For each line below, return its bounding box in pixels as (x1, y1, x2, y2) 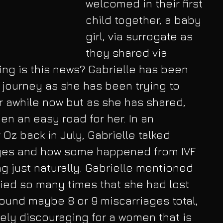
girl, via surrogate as (86, 30, 196, 43)
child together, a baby (86, 13, 204, 26)
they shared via (86, 46, 170, 59)
